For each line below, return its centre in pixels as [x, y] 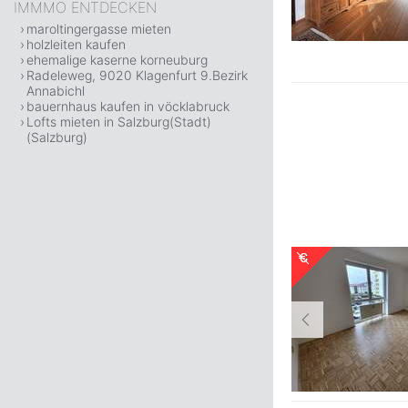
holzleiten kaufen [76, 44]
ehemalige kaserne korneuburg [117, 60]
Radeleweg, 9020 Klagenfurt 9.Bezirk [137, 75]
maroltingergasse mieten [99, 29]
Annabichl [56, 91]
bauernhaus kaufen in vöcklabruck [128, 106]
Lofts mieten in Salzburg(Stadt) [119, 122]
